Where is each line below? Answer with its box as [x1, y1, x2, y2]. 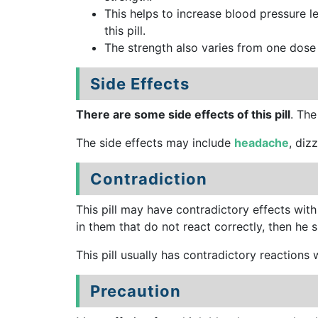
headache [234, 136, 289, 150]
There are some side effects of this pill [76, 107, 290, 121]
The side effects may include [76, 136, 234, 150]
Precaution [90, 282, 181, 300]
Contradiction [90, 170, 207, 188]
